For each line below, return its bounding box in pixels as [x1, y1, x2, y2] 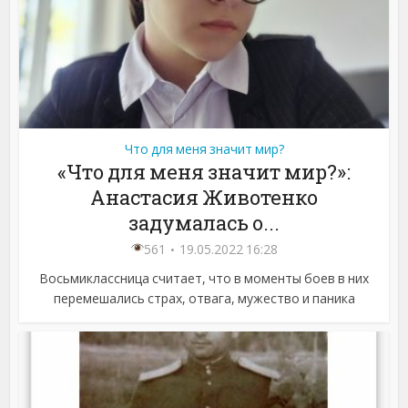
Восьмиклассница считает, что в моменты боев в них [39, 269, 369, 287]
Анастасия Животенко [90, 183, 318, 210]
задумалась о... [128, 209, 280, 236]
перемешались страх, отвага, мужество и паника [53, 289, 355, 307]
